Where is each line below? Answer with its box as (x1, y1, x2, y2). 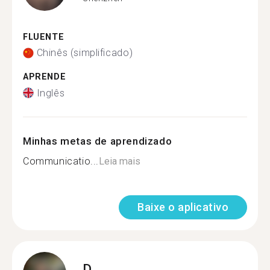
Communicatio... (23, 155, 99, 167)
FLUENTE (23, 31, 64, 42)
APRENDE (23, 72, 66, 82)
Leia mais (99, 155, 140, 167)
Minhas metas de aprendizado (23, 134, 172, 147)
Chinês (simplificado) (36, 47, 133, 58)
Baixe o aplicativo (137, 200, 228, 213)
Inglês (36, 87, 65, 99)
